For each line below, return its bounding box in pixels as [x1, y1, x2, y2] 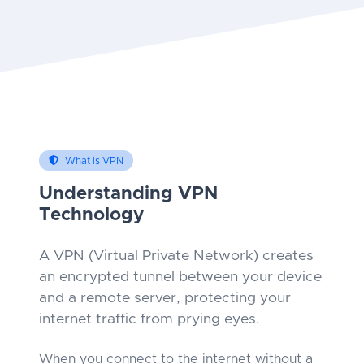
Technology [39, 205, 144, 224]
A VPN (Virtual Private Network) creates [39, 248, 314, 263]
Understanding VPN [39, 184, 218, 203]
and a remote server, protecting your [39, 290, 291, 305]
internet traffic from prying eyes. [39, 311, 259, 327]
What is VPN [65, 155, 123, 166]
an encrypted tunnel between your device [39, 269, 322, 284]
